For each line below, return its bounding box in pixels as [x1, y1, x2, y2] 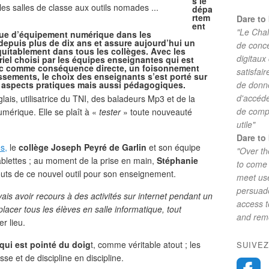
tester [99, 106, 123, 118]
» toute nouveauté [123, 106, 192, 118]
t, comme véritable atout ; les [91, 238, 201, 250]
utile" [237, 118, 255, 130]
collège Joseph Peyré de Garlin [19, 141, 147, 153]
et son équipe [147, 141, 201, 153]
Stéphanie [157, 154, 198, 166]
